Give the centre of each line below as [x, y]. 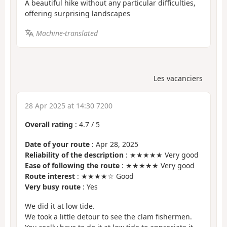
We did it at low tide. [60, 206]
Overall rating [49, 125]
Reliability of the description [74, 155]
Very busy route [53, 186]
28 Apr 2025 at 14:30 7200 [69, 106]
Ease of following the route [72, 165]
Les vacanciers [178, 79]
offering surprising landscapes [78, 14]
